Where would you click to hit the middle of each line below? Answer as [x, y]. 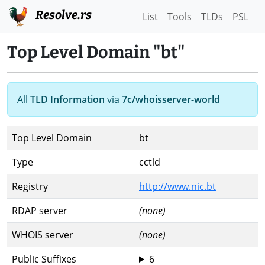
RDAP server [40, 211]
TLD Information [67, 99]
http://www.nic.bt [177, 186]
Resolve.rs [62, 15]
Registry [30, 186]
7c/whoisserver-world [171, 99]
